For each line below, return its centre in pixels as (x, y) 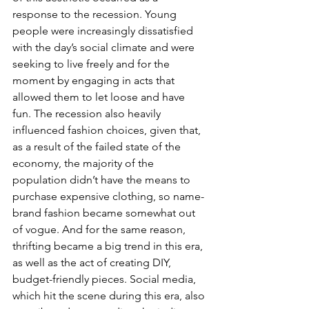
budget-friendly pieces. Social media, (106, 279)
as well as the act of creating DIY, (93, 262)
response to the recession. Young (96, 14)
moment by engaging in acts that (95, 80)
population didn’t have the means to (103, 179)
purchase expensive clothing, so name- (108, 196)
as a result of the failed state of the (98, 146)
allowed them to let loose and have (100, 97)
